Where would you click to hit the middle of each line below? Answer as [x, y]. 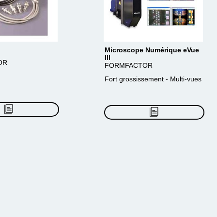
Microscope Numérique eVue [152, 50]
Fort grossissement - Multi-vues [153, 79]
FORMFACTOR [129, 65]
